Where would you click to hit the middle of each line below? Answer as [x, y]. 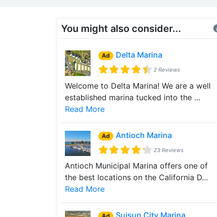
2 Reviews [167, 70]
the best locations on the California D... [136, 178]
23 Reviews [168, 150]
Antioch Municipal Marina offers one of [136, 166]
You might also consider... [121, 29]
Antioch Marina [144, 135]
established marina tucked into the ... [132, 97]
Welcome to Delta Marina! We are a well [138, 85]
